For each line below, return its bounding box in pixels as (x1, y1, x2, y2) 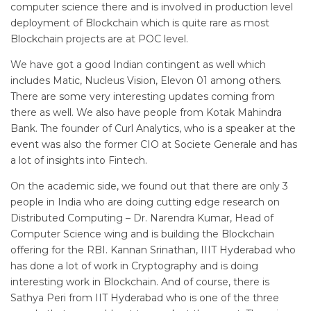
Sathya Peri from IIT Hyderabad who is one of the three (10, 291, 279, 304)
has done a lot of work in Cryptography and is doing (10, 259, 258, 272)
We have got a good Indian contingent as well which (10, 58, 266, 71)
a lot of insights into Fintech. (10, 153, 147, 167)
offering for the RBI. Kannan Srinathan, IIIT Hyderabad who (10, 243, 296, 256)
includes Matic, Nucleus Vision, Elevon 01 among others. (10, 74, 282, 87)
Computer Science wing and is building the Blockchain (10, 227, 274, 240)
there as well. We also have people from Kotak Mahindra (10, 106, 282, 119)
